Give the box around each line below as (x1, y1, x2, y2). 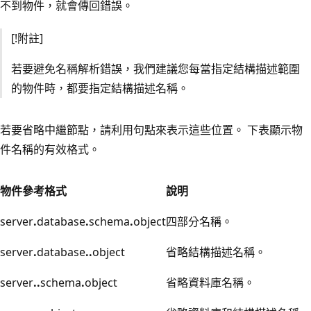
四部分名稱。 (166, 213, 233, 229)
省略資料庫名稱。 (166, 274, 255, 290)
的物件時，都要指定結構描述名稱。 (10, 80, 189, 96)
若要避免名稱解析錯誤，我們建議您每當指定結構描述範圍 (10, 60, 300, 76)
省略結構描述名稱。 (166, 244, 266, 260)
